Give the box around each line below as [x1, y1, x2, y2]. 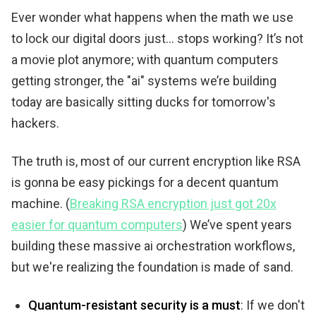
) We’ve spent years [183, 217, 292, 232]
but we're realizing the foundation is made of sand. [11, 259, 293, 274]
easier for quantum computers [11, 217, 183, 232]
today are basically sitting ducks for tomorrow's [11, 94, 276, 109]
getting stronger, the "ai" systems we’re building [11, 73, 276, 88]
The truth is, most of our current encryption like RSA [11, 153, 300, 169]
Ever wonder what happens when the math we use [11, 9, 293, 25]
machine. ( [11, 195, 70, 211]
